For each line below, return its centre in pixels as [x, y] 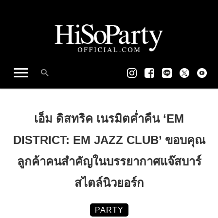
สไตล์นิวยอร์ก [109, 182]
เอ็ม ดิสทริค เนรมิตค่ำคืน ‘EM [109, 118]
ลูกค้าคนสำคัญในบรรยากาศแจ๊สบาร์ [109, 161]
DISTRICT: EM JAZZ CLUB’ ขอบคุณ [109, 140]
